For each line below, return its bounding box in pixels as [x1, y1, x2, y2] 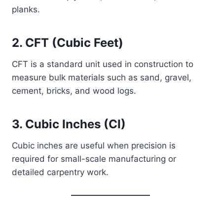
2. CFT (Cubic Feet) [12, 36, 123, 50]
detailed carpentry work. [12, 167, 109, 177]
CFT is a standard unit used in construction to [12, 59, 193, 69]
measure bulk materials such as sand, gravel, [12, 73, 191, 82]
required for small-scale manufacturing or [12, 154, 176, 164]
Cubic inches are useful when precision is [12, 141, 176, 150]
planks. [12, 4, 40, 14]
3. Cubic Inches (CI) [12, 117, 126, 131]
